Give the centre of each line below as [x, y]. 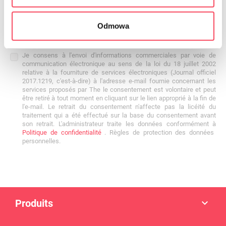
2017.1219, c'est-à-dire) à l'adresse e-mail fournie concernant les [119, 81]
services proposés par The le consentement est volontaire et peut [119, 90]
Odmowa [113, 26]
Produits [34, 203]
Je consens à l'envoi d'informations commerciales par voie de [119, 55]
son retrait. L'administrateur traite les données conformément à [119, 124]
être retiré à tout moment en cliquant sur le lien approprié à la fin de [119, 98]
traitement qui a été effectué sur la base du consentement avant [119, 115]
